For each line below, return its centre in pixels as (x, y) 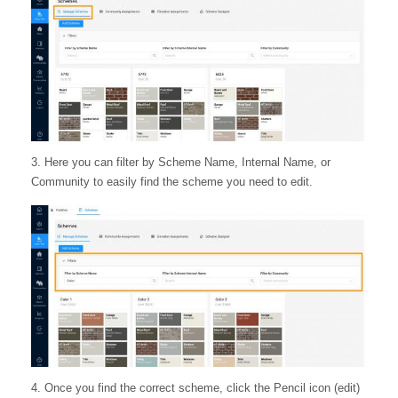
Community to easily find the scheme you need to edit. (172, 182)
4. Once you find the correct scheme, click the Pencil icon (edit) (195, 387)
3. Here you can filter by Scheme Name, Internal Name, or (181, 163)
